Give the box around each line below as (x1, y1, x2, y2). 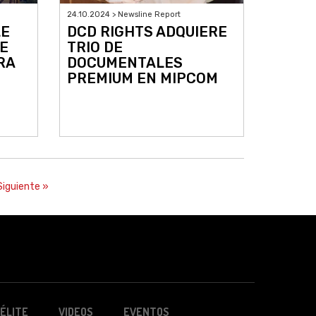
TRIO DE (66, 39, 123, 56)
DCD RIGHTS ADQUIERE (66, 23, 227, 41)
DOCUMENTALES (66, 54, 183, 72)
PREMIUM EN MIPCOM (66, 70, 218, 87)
